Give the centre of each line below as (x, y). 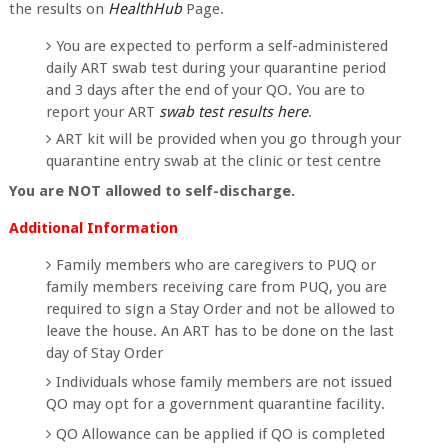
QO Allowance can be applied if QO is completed (221, 433)
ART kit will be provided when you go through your (229, 139)
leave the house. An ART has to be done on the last (220, 330)
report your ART (103, 112)
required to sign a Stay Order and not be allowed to (221, 308)
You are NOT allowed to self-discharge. (151, 190)
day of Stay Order (105, 352)
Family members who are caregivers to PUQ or (216, 264)
